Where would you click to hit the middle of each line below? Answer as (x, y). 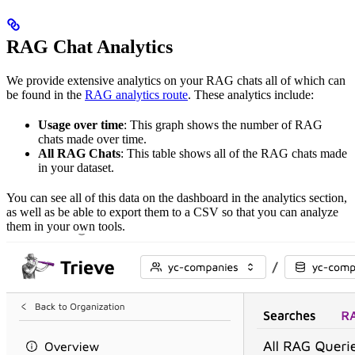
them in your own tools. (66, 227)
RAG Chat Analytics (90, 47)
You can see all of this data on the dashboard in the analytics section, (177, 198)
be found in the (46, 95)
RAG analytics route (136, 95)
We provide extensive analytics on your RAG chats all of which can (176, 81)
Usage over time (81, 125)
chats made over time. (92, 139)
